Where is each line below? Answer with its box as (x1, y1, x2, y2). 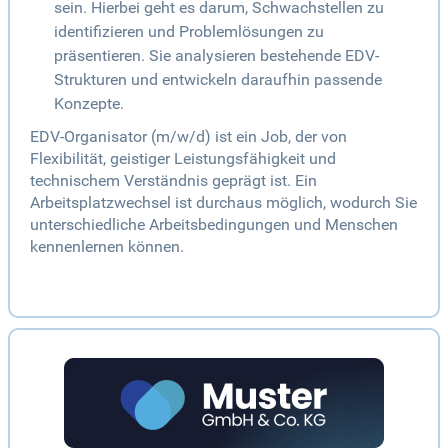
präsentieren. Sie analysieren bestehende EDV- (54, 46, 379, 66)
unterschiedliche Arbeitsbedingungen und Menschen (30, 215, 398, 235)
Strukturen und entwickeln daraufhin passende (54, 70, 382, 90)
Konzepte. (54, 94, 124, 114)
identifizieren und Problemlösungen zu (54, 22, 324, 42)
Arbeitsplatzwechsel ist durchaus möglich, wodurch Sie (30, 193, 417, 213)
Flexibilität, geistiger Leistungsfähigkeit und (30, 149, 336, 169)
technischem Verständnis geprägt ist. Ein (30, 171, 317, 191)
